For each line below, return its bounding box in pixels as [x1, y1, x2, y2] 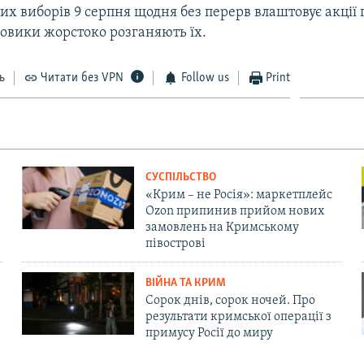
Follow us [180, 71, 229, 84]
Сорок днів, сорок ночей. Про [145, 293, 315, 307]
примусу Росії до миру [145, 326, 273, 340]
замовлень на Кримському [145, 220, 299, 234]
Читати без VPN [41, 71, 124, 84]
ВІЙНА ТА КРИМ [145, 276, 226, 289]
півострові [145, 236, 206, 250]
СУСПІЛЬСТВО [145, 171, 216, 184]
